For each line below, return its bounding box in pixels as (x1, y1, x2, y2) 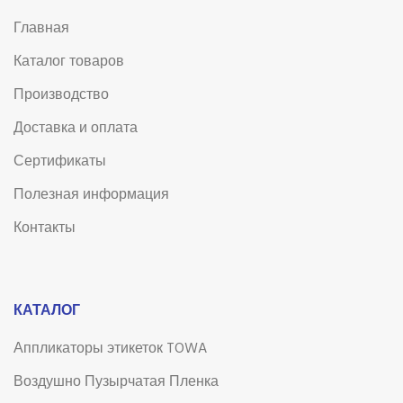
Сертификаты (13, 150, 106, 174)
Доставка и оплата (13, 117, 138, 140)
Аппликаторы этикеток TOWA (13, 337, 207, 361)
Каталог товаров (13, 50, 124, 74)
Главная (13, 17, 69, 40)
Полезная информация (13, 184, 169, 207)
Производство (13, 84, 109, 107)
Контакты (13, 217, 76, 240)
